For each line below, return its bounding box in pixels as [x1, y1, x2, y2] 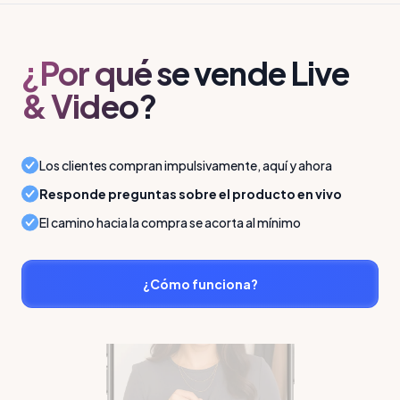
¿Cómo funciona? [142, 275, 258, 292]
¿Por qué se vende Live [21, 53, 350, 94]
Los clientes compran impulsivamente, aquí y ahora [39, 156, 332, 173]
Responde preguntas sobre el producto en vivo [39, 185, 342, 202]
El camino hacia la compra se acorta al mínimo [39, 213, 301, 230]
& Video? [21, 86, 156, 127]
